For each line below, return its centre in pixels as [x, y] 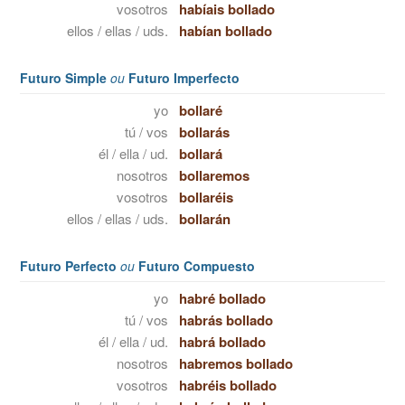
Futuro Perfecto [70, 266]
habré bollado [222, 298]
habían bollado [225, 31]
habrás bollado [226, 320]
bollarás [204, 132]
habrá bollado [222, 342]
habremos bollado [235, 363]
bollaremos [214, 175]
